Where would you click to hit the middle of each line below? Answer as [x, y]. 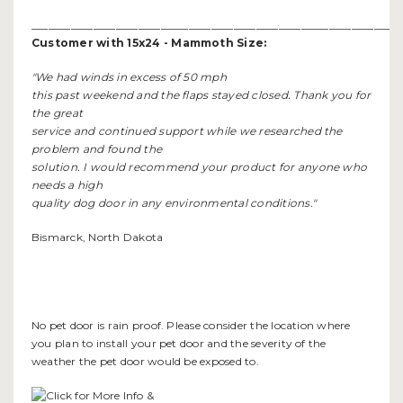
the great [58, 113]
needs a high [67, 185]
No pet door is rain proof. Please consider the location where [191, 326]
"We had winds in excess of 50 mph [129, 77]
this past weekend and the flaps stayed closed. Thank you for [201, 95]
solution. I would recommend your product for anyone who [200, 167]
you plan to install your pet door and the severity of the [179, 344]
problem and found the [97, 149]
